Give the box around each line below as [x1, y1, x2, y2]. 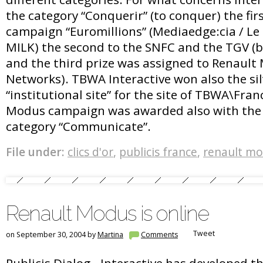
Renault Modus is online [6, 201, 209, 225]
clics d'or [68, 144, 113, 160]
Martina [97, 230, 123, 240]
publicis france [119, 144, 197, 160]
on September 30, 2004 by [6, 230, 97, 240]
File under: [6, 144, 65, 160]
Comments [141, 230, 178, 240]
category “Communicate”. [6, 117, 151, 134]
